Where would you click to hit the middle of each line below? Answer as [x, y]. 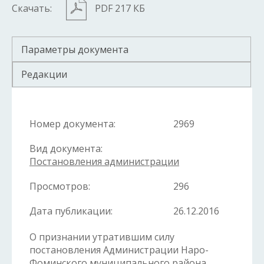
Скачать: [32, 9]
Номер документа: [72, 124]
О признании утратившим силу [102, 237]
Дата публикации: [71, 211]
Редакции [44, 75]
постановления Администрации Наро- [119, 250]
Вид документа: [66, 149]
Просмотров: [60, 187]
